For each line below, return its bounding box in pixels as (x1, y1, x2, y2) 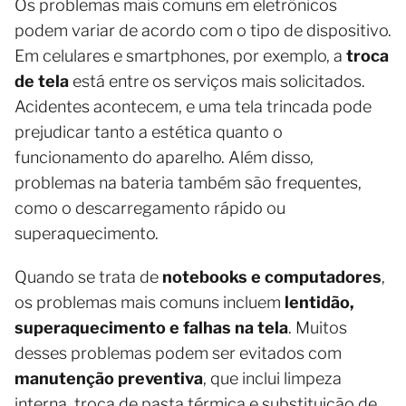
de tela (14, 72, 69, 92)
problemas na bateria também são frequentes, (14, 173, 362, 193)
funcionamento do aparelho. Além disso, (14, 148, 314, 168)
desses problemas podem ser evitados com (14, 343, 342, 363)
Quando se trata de (14, 267, 162, 287)
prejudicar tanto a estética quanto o (14, 122, 283, 142)
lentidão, (285, 293, 354, 313)
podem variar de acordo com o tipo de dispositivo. (14, 21, 391, 41)
